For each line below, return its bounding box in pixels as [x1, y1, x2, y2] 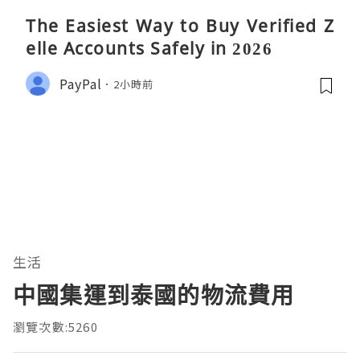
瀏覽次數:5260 [13, 318, 98, 336]
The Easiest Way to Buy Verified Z [26, 14, 334, 38]
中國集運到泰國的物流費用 [13, 280, 295, 311]
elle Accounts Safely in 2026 [26, 37, 272, 60]
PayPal [59, 73, 102, 93]
